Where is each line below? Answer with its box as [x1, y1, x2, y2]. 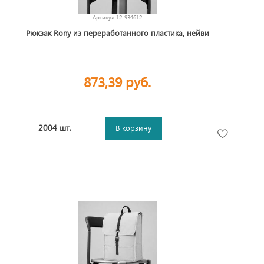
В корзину [115, 123, 152, 133]
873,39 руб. [84, 72, 151, 91]
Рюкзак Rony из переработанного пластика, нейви [25, 28, 209, 38]
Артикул [93, 14, 116, 21]
